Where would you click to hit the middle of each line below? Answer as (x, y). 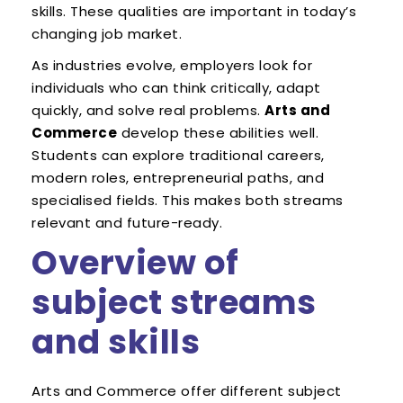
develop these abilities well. (218, 133)
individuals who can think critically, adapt (176, 88)
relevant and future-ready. (127, 223)
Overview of (135, 263)
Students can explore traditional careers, (178, 156)
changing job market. (107, 34)
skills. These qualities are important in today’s (194, 12)
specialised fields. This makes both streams (188, 201)
